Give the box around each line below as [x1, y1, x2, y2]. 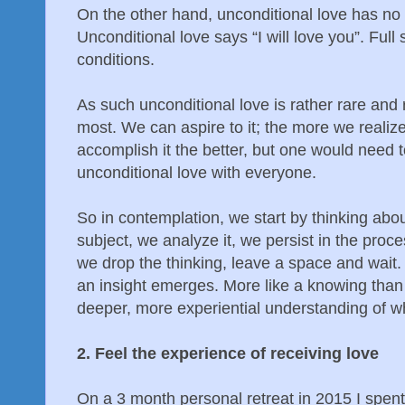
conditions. [77, 50, 155, 69]
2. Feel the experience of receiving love [77, 344, 379, 363]
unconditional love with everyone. [77, 163, 316, 182]
